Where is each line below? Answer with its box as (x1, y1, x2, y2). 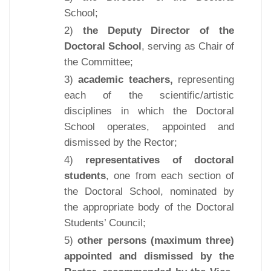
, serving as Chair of (142, 40, 235, 52)
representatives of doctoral (85, 154, 235, 166)
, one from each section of (106, 169, 234, 181)
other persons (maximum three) (77, 234, 234, 246)
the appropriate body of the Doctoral (64, 201, 234, 213)
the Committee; (64, 56, 133, 68)
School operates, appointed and (64, 120, 234, 132)
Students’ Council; (64, 217, 146, 229)
